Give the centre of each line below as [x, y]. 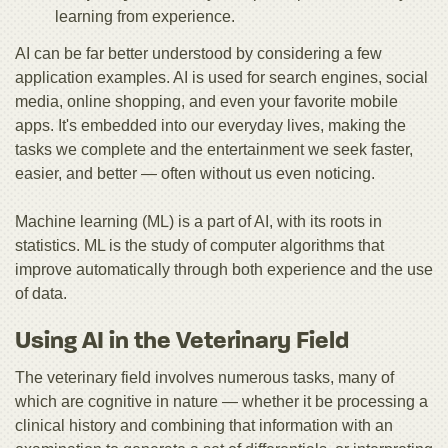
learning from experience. [145, 17]
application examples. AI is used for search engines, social [221, 77]
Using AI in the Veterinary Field [182, 341]
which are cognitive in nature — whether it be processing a [221, 401]
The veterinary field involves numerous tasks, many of [204, 377]
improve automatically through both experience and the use [224, 269]
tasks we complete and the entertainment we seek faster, [214, 149]
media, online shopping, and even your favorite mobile [206, 101]
